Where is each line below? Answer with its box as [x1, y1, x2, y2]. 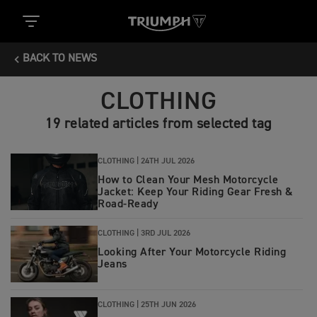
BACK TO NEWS [23, 53, 97, 64]
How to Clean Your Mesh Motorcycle [98, 175, 279, 186]
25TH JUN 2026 [141, 301, 196, 309]
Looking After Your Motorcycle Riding [98, 247, 286, 258]
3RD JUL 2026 [141, 229, 190, 238]
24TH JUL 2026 [141, 157, 195, 166]
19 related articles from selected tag [45, 117, 272, 131]
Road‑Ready [98, 199, 158, 210]
